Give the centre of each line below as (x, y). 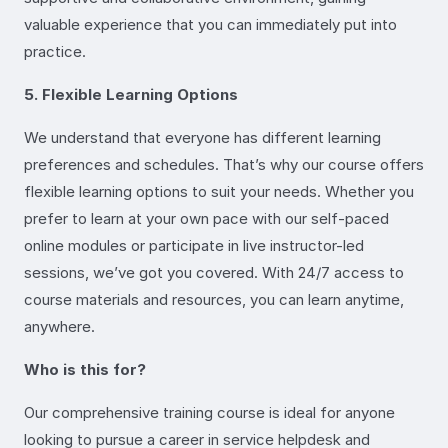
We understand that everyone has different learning (202, 137)
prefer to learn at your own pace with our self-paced (206, 218)
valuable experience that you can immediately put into (210, 24)
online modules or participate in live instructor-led (194, 245)
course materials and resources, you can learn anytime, (214, 299)
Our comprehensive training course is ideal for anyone (209, 412)
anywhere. (59, 326)
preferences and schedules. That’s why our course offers (224, 164)
